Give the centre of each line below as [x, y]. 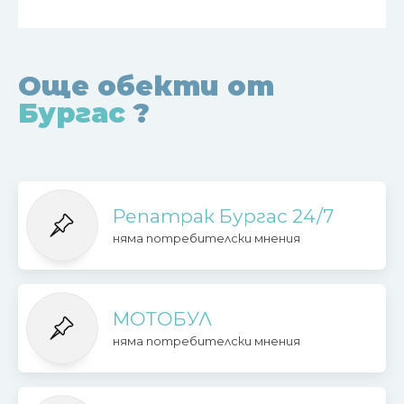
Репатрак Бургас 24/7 [223, 216]
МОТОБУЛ [162, 318]
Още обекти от [150, 86]
